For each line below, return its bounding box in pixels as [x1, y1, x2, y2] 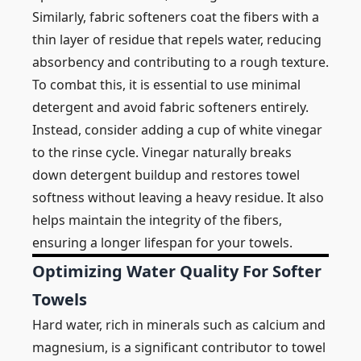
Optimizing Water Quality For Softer [32, 260, 322, 282]
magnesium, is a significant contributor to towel [32, 338, 326, 356]
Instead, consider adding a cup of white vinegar [32, 121, 322, 139]
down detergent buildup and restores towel [32, 166, 300, 184]
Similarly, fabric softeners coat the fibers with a [32, 8, 319, 26]
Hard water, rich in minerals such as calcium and [32, 316, 326, 334]
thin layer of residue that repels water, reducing [32, 31, 322, 48]
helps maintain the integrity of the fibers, [32, 211, 282, 229]
